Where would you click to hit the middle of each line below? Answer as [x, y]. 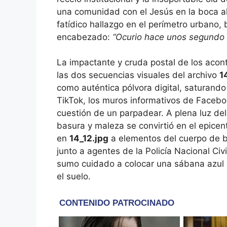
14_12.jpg [89, 139]
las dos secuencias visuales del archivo [138, 75]
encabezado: [85, 37]
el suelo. [74, 177]
